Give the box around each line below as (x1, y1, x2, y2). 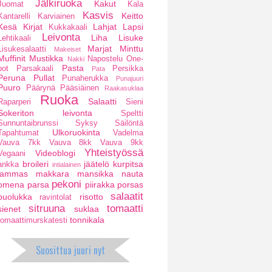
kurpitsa (113, 158, 143, 169)
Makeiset (53, 45, 81, 53)
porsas (117, 179, 143, 189)
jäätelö (84, 158, 109, 169)
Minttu (120, 43, 144, 53)
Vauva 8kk (49, 138, 92, 147)
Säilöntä (115, 118, 143, 127)
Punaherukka (62, 73, 109, 83)
